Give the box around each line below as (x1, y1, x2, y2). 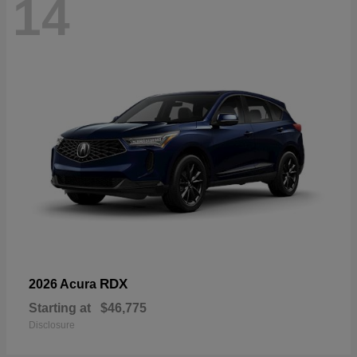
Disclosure (29, 319, 75, 331)
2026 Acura (29, 277, 100, 291)
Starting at (29, 300, 91, 315)
